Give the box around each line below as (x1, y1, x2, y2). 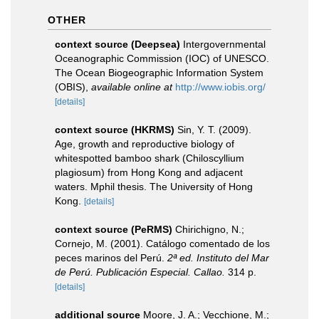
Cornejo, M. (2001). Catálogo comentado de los (55, 238, 270, 249)
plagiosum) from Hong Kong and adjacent (55, 167, 243, 178)
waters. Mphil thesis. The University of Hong (55, 181, 253, 192)
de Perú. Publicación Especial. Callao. (55, 266, 225, 278)
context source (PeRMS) (55, 224, 172, 235)
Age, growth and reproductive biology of (55, 138, 234, 150)
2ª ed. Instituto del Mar (167, 252, 269, 263)
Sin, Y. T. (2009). (177, 124, 251, 135)
